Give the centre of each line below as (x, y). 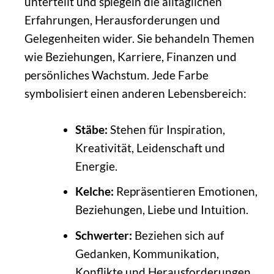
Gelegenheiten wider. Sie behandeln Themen (139, 38)
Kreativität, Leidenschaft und (150, 147)
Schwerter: (103, 235)
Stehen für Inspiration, (166, 129)
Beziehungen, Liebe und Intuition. (161, 210)
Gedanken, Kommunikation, (147, 253)
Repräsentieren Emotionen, (185, 191)
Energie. (96, 166)
